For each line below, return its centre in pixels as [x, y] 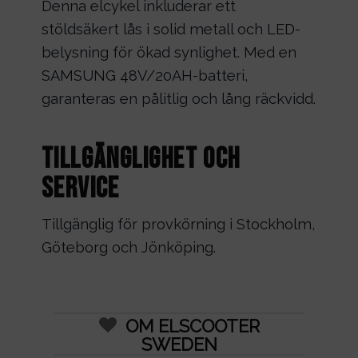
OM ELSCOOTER [192, 326]
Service [80, 189]
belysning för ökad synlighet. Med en [169, 52]
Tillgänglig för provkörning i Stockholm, [178, 224]
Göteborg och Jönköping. [128, 247]
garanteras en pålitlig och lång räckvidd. [178, 98]
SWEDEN [179, 345]
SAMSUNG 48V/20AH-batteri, [145, 75]
